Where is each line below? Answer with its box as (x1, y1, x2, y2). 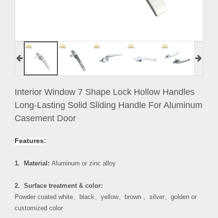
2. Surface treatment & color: (15, 182, 103, 189)
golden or (171, 193, 197, 200)
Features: (15, 136, 46, 145)
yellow (101, 193, 118, 200)
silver (149, 193, 164, 200)
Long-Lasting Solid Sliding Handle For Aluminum (15, 100, 202, 110)
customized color (15, 204, 63, 212)
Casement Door (15, 113, 76, 123)
